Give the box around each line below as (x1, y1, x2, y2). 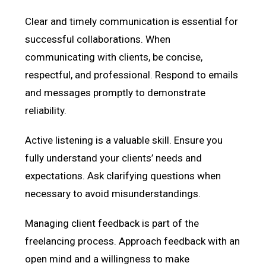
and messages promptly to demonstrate (25, 86, 206, 99)
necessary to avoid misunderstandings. (25, 187, 201, 199)
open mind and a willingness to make (25, 252, 190, 265)
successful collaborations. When (25, 33, 171, 45)
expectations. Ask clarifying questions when (25, 169, 221, 182)
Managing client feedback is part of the (25, 217, 199, 229)
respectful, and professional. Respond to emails (25, 68, 239, 81)
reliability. (25, 104, 67, 116)
